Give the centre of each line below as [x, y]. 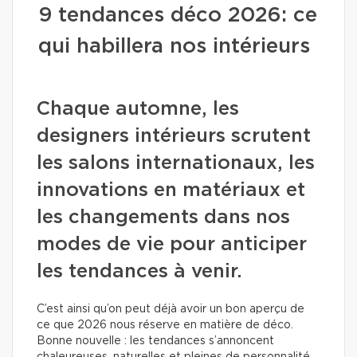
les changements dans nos [163, 218]
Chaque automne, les [138, 109]
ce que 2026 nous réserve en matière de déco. [165, 325]
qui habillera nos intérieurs [174, 46]
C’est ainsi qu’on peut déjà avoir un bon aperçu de [171, 309]
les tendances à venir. [139, 272]
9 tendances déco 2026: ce [178, 15]
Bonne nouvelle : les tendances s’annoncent [155, 341]
